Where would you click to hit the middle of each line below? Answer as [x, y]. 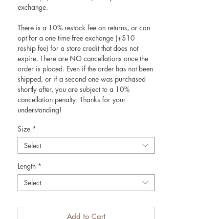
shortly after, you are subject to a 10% [74, 89]
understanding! [40, 110]
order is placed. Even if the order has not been [85, 69]
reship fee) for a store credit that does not [78, 48]
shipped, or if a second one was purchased [82, 79]
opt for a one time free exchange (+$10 [76, 38]
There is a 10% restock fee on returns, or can [84, 28]
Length [27, 166]
